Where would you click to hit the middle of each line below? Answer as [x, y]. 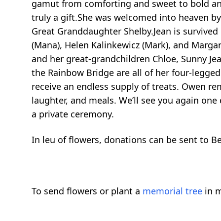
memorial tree [172, 191]
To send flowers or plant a [87, 191]
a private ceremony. [73, 114]
